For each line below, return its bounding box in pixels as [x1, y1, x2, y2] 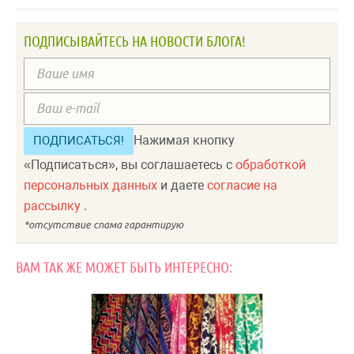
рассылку [24, 198, 84, 213]
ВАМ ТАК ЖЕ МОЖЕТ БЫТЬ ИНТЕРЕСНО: [16, 258, 232, 275]
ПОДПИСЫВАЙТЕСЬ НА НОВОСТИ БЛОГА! [24, 33, 246, 50]
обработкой [235, 156, 306, 172]
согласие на [207, 177, 277, 193]
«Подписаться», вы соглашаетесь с [24, 156, 235, 172]
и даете [160, 177, 207, 193]
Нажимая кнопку [134, 132, 235, 148]
